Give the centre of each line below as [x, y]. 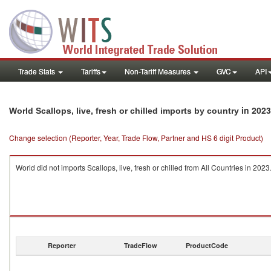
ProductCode [207, 245]
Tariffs [91, 71]
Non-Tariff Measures [158, 71]
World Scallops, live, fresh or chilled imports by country [125, 111]
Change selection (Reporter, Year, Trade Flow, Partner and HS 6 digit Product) [136, 138]
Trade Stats [38, 71]
